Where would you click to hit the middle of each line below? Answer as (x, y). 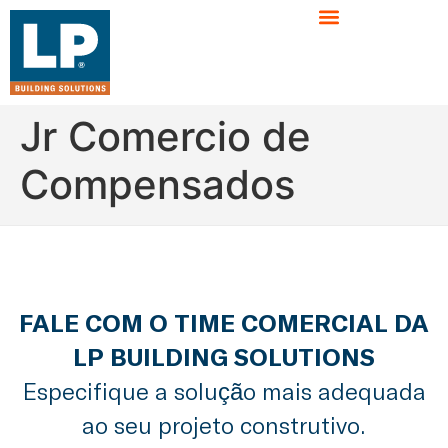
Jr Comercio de (165, 136)
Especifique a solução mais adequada (224, 390)
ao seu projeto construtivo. (224, 424)
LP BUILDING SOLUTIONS (224, 356)
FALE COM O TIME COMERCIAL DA (224, 322)
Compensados (157, 184)
